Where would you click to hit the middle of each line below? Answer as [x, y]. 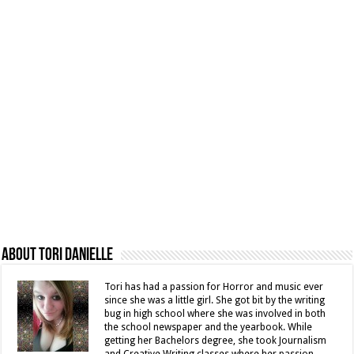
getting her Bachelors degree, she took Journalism [216, 341]
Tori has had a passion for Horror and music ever [214, 287]
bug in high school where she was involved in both [215, 314]
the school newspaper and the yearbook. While [209, 328]
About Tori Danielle [58, 256]
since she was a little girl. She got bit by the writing [215, 301]
